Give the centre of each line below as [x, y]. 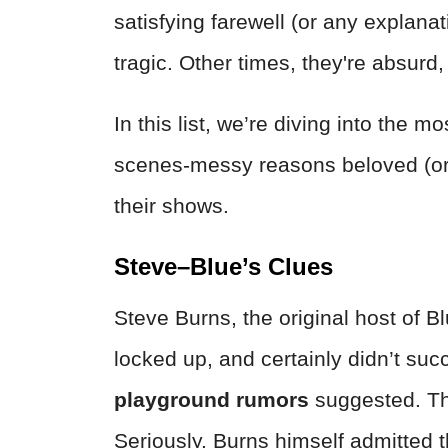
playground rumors [214, 399]
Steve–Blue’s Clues [223, 266]
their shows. [171, 205]
